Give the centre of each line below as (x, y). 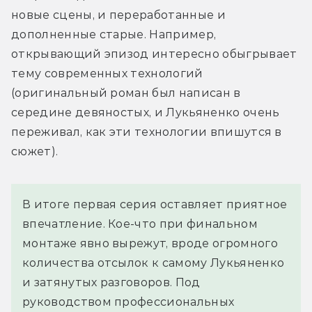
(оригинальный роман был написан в (126, 93)
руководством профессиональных (128, 302)
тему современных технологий (107, 74)
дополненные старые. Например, (114, 35)
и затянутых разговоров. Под (111, 283)
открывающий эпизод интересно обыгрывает (154, 54)
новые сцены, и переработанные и (118, 15)
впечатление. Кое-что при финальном (140, 224)
